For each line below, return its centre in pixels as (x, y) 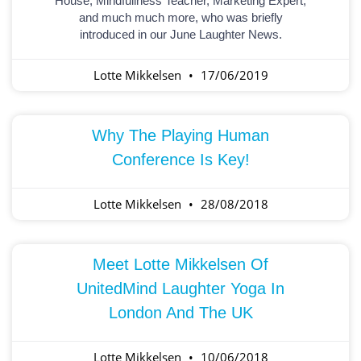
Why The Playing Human (180, 136)
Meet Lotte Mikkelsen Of (180, 265)
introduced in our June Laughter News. (180, 35)
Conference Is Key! (180, 160)
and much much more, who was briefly (180, 18)
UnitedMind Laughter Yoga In (180, 289)
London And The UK (180, 313)
